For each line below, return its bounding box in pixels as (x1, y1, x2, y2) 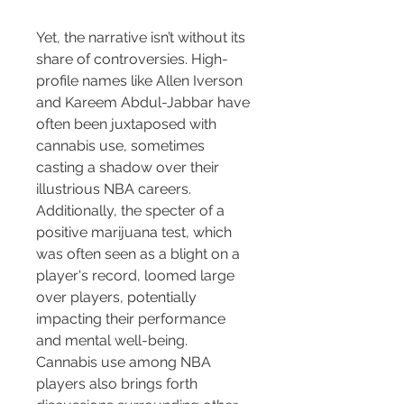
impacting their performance (36, 310, 229, 328)
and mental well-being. (36, 332, 188, 350)
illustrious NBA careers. (36, 180, 195, 198)
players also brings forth (36, 375, 201, 393)
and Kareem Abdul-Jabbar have (36, 94, 253, 112)
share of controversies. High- (36, 50, 228, 69)
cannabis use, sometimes (36, 137, 208, 155)
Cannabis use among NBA (36, 353, 215, 372)
